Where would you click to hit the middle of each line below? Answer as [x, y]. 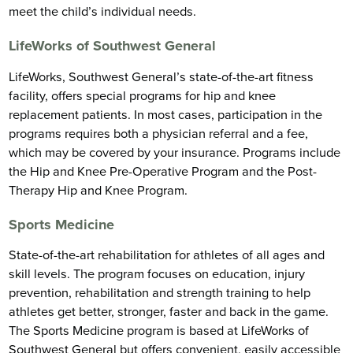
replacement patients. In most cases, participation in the [166, 115]
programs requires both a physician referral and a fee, [159, 134]
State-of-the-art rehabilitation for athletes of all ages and [167, 256]
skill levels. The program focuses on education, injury [157, 275]
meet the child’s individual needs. [103, 11]
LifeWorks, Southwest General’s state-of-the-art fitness [162, 77]
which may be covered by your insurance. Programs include [175, 152]
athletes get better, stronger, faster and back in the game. [169, 312]
